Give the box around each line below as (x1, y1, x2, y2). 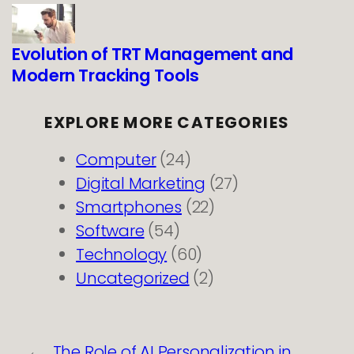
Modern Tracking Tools (12, 63, 199, 88)
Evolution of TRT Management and (12, 42, 294, 66)
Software (76, 220, 145, 243)
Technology (76, 243, 168, 266)
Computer (76, 149, 156, 171)
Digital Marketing (76, 172, 205, 195)
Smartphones (76, 196, 182, 219)
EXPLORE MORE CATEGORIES (44, 111, 290, 134)
